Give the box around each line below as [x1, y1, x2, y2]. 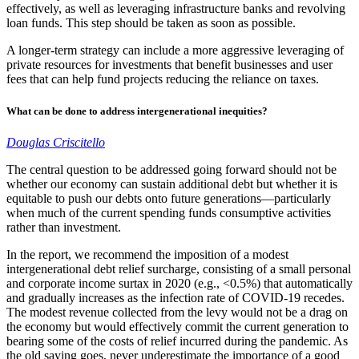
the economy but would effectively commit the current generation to [6, 319, 349, 333]
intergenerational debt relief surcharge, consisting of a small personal [6, 261, 351, 276]
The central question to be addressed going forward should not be [6, 162, 337, 176]
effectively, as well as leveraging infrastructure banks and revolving [6, 2, 345, 16]
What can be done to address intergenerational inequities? [6, 104, 268, 117]
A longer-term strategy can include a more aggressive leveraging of [6, 43, 344, 58]
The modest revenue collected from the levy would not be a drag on [6, 305, 348, 319]
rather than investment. [6, 220, 121, 234]
